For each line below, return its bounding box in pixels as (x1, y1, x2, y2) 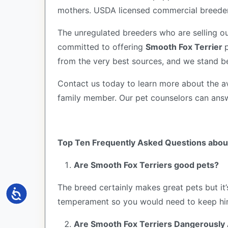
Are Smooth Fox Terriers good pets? (74, 160, 219, 170)
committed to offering (58, 42, 146, 52)
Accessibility (22, 187, 66, 197)
